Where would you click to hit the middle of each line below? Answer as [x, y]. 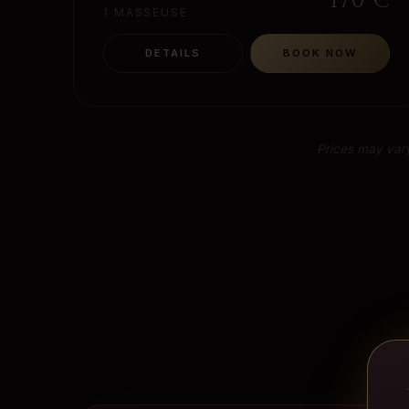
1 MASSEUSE [146, 13]
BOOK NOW [320, 53]
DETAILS [173, 53]
